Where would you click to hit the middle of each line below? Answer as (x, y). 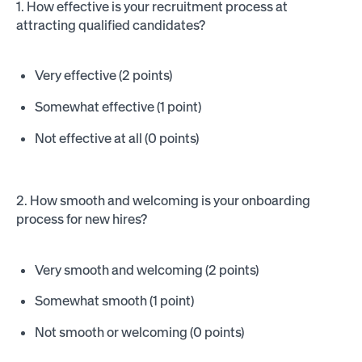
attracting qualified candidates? (110, 25)
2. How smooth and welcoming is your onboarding (163, 201)
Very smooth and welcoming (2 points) (147, 269)
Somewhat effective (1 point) (118, 107)
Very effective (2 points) (104, 76)
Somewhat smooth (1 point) (115, 301)
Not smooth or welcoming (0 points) (140, 332)
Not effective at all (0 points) (117, 138)
